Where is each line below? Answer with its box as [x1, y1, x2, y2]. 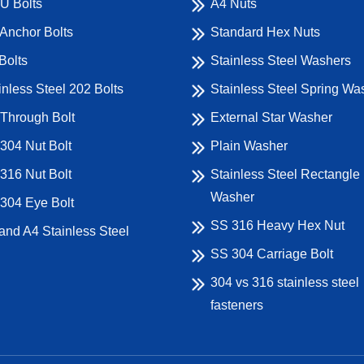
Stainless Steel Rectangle [210, 167, 360, 182]
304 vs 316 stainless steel [210, 275, 359, 290]
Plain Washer [210, 139, 288, 154]
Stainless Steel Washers [210, 54, 351, 68]
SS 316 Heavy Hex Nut [210, 219, 344, 233]
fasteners [210, 298, 263, 313]
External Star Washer [210, 110, 332, 125]
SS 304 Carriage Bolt [210, 247, 333, 262]
